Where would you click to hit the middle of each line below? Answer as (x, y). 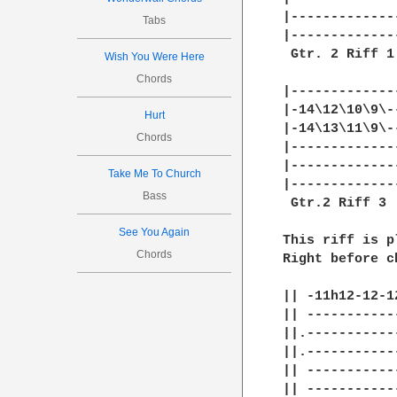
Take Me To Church (154, 174)
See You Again (155, 232)
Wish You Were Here (154, 57)
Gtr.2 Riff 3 (335, 203)
